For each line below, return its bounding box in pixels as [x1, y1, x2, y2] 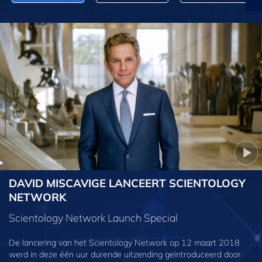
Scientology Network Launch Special [9, 211, 178, 224]
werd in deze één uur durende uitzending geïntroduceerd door [9, 249, 241, 260]
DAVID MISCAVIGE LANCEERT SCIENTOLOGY [9, 176, 246, 191]
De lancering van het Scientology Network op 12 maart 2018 [9, 237, 240, 248]
